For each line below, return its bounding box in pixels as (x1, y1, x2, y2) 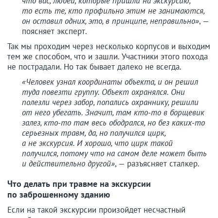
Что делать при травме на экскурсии (7, 178, 151, 190)
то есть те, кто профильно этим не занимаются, (22, 5, 204, 17)
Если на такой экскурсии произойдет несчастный (7, 204, 185, 216)
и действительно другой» (22, 158, 115, 169)
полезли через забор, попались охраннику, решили (22, 97, 199, 108)
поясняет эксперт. (22, 26, 87, 37)
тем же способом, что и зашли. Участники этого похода (7, 51, 208, 62)
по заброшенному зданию (7, 189, 110, 200)
